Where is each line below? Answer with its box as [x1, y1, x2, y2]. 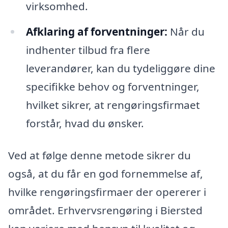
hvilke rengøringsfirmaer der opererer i [8, 185, 206, 199]
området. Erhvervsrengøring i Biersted [8, 203, 203, 218]
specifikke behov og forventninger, [25, 79, 199, 94]
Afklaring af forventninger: [25, 24, 167, 39]
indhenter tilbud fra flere [25, 42, 150, 57]
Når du [167, 24, 205, 39]
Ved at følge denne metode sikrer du [8, 148, 191, 163]
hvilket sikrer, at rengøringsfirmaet [25, 97, 200, 112]
